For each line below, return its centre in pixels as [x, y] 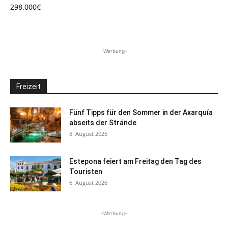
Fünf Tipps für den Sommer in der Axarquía [141, 112]
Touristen [86, 171]
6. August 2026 [88, 182]
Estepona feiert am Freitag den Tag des [135, 161]
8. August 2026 [88, 133]
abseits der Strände [103, 122]
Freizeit [28, 86]
